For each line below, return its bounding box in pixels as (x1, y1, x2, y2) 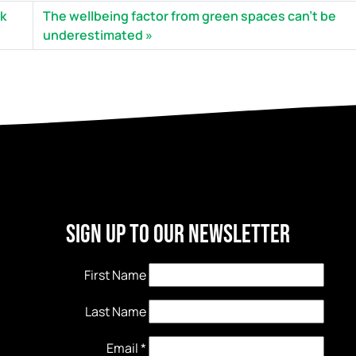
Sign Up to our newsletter (66, 219, 290, 251)
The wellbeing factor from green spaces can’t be (42, 7, 336, 25)
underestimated (42, 26, 143, 44)
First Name (84, 266, 147, 284)
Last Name (85, 303, 147, 321)
